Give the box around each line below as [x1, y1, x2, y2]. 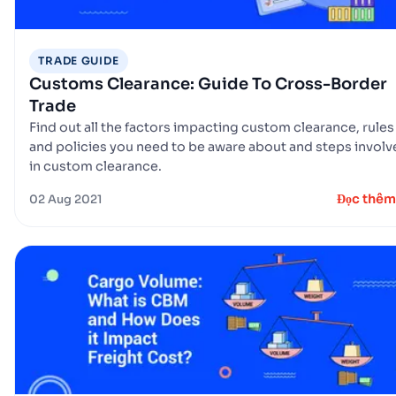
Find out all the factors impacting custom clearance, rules [29, 119, 394, 136]
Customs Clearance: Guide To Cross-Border [29, 74, 387, 95]
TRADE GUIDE [38, 54, 119, 68]
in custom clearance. [29, 158, 162, 175]
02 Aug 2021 [29, 192, 103, 208]
